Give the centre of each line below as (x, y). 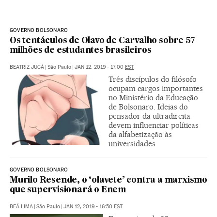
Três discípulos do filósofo (153, 79)
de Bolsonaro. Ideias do (148, 107)
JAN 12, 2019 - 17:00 (100, 67)
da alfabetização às (140, 134)
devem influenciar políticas (154, 125)
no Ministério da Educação (153, 97)
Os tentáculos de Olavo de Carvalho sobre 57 (102, 41)
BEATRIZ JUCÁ (27, 67)
